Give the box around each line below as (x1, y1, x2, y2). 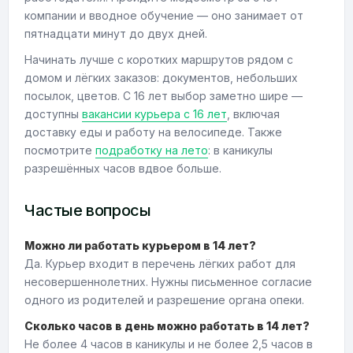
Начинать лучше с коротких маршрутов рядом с (24, 53, 293, 66)
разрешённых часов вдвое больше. (24, 162, 221, 175)
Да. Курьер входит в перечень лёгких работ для (24, 257, 295, 270)
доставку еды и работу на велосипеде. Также (24, 125, 282, 139)
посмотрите (24, 143, 95, 157)
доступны (24, 107, 82, 121)
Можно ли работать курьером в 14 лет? (24, 239, 256, 252)
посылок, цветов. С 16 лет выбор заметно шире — (24, 89, 303, 102)
